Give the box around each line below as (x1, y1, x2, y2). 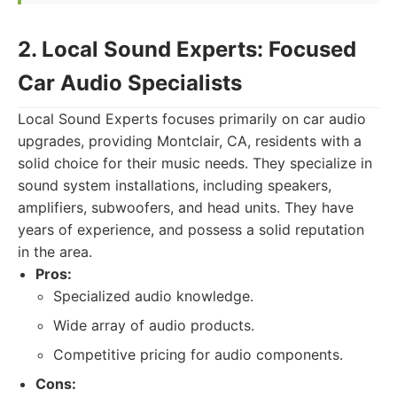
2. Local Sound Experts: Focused (18, 36, 356, 62)
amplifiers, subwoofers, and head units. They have (18, 198, 354, 216)
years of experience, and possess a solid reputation (18, 221, 364, 238)
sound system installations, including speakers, (18, 176, 331, 194)
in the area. (18, 243, 92, 261)
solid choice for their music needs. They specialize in (18, 154, 372, 172)
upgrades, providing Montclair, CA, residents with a (18, 132, 362, 150)
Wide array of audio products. (53, 316, 254, 334)
